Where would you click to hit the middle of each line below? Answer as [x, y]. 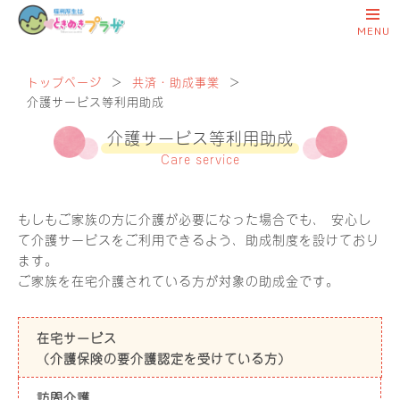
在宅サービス [77, 337]
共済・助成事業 [176, 81]
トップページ [64, 81]
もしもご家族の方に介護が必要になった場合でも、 [172, 218]
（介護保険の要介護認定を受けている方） [164, 358]
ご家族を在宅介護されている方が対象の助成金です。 [179, 280]
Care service [200, 158]
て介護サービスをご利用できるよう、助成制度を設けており [199, 239]
